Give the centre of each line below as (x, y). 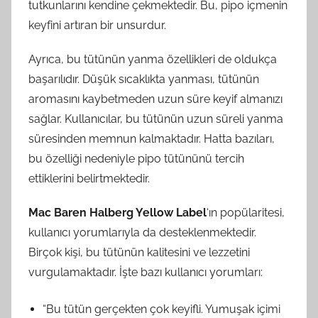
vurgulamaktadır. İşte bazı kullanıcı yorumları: (146, 272)
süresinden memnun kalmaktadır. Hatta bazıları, (152, 138)
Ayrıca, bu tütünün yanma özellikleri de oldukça (153, 59)
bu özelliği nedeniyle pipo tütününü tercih (136, 158)
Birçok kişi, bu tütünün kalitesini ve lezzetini (139, 252)
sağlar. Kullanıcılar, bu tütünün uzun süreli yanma (156, 119)
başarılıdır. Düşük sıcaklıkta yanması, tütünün (144, 79)
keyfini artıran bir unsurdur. (97, 25)
